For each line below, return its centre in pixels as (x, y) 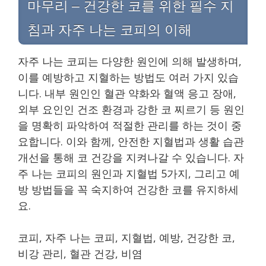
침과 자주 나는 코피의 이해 (110, 29)
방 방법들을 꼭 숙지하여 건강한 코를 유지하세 (128, 189)
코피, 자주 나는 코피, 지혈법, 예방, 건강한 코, (126, 237)
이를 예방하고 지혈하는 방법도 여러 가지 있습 (128, 77)
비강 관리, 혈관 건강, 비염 (80, 253)
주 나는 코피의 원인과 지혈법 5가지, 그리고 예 (129, 173)
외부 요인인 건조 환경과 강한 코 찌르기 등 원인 (131, 109)
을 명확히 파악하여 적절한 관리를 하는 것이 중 (130, 125)
